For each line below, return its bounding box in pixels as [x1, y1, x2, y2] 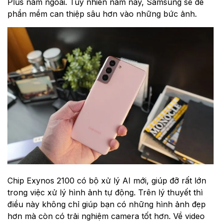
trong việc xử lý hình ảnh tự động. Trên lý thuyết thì [7, 187, 203, 198]
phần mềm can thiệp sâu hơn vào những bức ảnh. [7, 8, 197, 19]
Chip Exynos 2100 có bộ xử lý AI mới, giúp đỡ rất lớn [7, 176, 206, 186]
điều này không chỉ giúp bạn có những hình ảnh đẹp [7, 199, 206, 210]
